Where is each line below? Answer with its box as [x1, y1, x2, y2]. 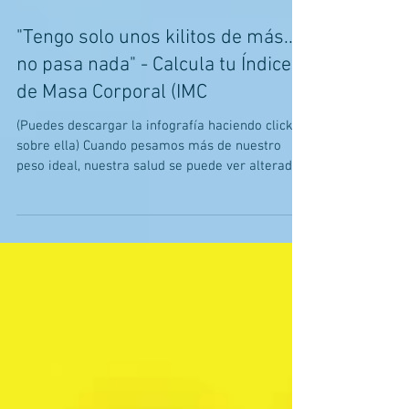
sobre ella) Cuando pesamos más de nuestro [16, 182, 281, 198]
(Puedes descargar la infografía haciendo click [16, 162, 293, 178]
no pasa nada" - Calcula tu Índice [16, 97, 291, 121]
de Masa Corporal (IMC [16, 124, 207, 149]
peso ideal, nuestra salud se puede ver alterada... [16, 202, 308, 218]
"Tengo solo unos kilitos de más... [16, 69, 298, 94]
